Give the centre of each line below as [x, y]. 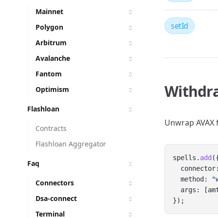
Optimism [52, 89]
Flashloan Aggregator [71, 144]
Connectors [55, 183]
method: [192, 179]
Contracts [51, 128]
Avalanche [53, 58]
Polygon [49, 27]
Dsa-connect [56, 198]
